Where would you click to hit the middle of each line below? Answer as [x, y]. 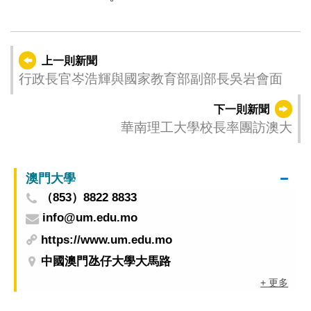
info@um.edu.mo [90, 218]
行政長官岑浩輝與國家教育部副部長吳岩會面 [150, 79]
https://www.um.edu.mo [107, 239]
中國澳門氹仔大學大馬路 [106, 262]
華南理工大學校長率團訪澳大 [207, 127]
